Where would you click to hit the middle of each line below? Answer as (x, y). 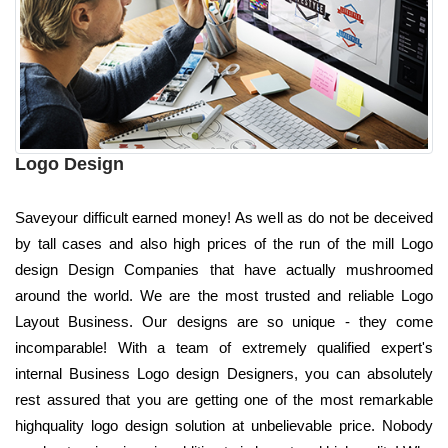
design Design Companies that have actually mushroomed (224, 269)
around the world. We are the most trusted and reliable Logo (224, 295)
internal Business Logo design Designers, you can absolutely (224, 373)
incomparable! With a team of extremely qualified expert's (224, 347)
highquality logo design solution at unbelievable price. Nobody (224, 425)
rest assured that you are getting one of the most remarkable (224, 399)
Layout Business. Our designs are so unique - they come (224, 321)
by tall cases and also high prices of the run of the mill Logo (224, 243)
